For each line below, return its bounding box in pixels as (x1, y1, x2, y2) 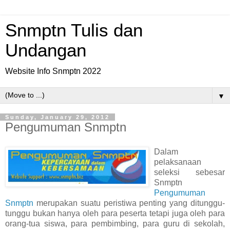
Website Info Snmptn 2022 (5, 67, 101, 75)
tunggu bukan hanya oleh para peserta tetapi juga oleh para (5, 208, 225, 218)
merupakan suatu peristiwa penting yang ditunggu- (33, 198, 225, 207)
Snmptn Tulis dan (5, 21, 143, 40)
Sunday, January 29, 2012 (5, 114, 110, 120)
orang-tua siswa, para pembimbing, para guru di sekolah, (5, 219, 225, 228)
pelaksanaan (154, 157, 201, 166)
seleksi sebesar (154, 167, 225, 177)
